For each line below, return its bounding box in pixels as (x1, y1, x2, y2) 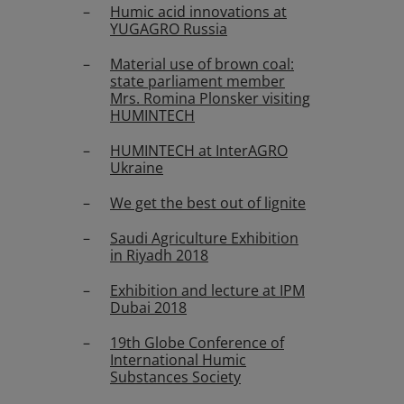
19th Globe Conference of (110, 333, 284, 353)
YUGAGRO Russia (110, 19, 227, 39)
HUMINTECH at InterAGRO (110, 141, 288, 161)
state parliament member (110, 71, 285, 91)
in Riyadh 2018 (110, 245, 208, 265)
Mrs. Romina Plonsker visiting (110, 88, 310, 108)
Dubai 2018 (110, 298, 187, 317)
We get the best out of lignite (110, 193, 306, 213)
